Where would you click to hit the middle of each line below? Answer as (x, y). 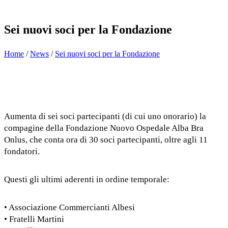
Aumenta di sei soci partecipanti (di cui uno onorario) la (105, 117)
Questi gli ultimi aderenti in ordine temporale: (87, 180)
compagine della (35, 128)
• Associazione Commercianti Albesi (69, 208)
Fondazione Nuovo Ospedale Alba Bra (135, 128)
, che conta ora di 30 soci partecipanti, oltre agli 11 (117, 140)
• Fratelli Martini (34, 219)
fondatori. (22, 152)
